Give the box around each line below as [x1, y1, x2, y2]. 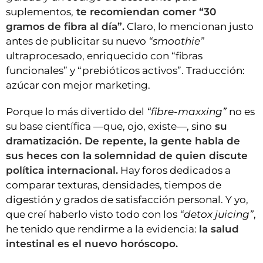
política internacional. [6, 164, 118, 177]
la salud [199, 223, 239, 235]
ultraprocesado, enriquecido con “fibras [6, 50, 203, 62]
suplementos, [6, 6, 73, 18]
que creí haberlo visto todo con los [6, 208, 180, 221]
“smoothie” [146, 35, 204, 48]
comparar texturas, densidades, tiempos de [6, 179, 221, 191]
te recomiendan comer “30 [73, 6, 216, 18]
